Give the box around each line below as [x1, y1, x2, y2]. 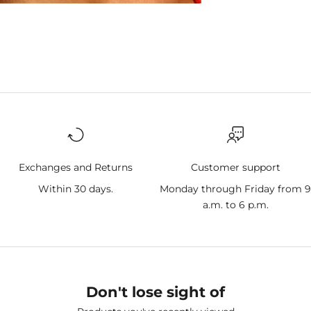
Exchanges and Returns [18, 161, 133, 174]
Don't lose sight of [86, 283, 225, 301]
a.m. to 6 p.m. [202, 199, 269, 212]
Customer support [190, 161, 280, 174]
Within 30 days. [37, 183, 113, 196]
